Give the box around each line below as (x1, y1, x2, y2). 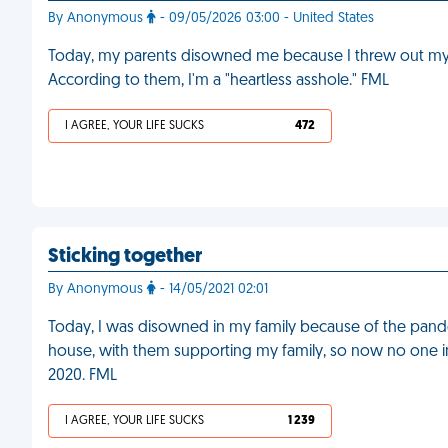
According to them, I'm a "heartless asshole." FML (48, 73, 389, 89)
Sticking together (48, 247, 202, 267)
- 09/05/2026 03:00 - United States (156, 11, 374, 26)
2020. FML (48, 368, 117, 384)
